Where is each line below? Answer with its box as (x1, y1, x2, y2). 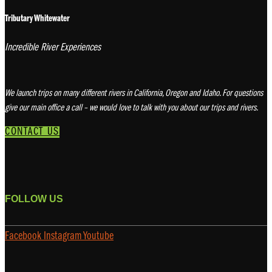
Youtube (83, 231, 114, 243)
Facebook (5, 231, 41, 243)
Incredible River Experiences (5, 41, 101, 53)
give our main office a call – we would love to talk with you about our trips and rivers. (5, 103, 258, 113)
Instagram (44, 231, 81, 243)
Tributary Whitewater (5, 13, 70, 24)
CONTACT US (5, 126, 59, 138)
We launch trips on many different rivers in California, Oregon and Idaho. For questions (5, 89, 263, 98)
